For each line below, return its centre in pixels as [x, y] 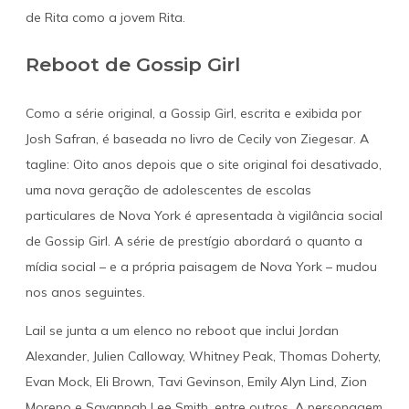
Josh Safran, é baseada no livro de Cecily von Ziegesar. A [197, 138]
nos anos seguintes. [85, 292]
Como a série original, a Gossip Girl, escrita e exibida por [193, 113]
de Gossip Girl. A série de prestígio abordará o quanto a [194, 241]
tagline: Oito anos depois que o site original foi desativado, [203, 164]
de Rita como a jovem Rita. [105, 17]
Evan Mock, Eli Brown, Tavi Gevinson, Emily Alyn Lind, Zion [196, 381]
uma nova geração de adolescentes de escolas [168, 189]
